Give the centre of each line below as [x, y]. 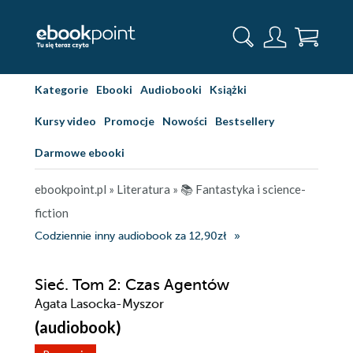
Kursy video [65, 121]
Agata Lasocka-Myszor [99, 304]
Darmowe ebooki [80, 152]
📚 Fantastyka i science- [243, 189]
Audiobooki [171, 89]
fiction [52, 213]
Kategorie [61, 89]
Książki [228, 89]
